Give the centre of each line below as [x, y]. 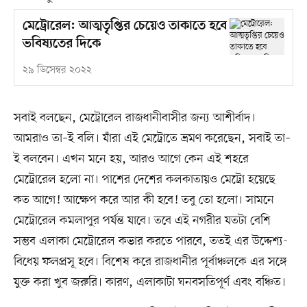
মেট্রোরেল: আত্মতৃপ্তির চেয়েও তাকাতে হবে [124, 27]
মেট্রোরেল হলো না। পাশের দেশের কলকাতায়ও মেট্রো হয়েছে [144, 180]
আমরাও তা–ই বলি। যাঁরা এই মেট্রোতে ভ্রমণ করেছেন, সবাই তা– [152, 139]
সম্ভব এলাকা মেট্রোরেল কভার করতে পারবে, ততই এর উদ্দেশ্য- [150, 242]
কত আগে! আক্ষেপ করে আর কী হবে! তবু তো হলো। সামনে [144, 200]
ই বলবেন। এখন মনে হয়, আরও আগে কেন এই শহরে [131, 159]
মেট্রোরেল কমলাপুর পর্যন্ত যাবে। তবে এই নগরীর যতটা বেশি [142, 221]
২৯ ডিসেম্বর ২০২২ [57, 71]
